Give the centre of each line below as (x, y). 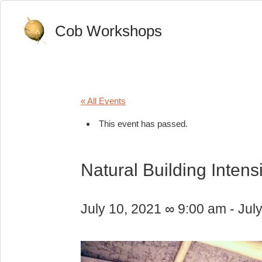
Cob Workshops (109, 31)
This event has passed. (143, 124)
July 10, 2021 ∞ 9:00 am (154, 209)
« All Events (103, 101)
